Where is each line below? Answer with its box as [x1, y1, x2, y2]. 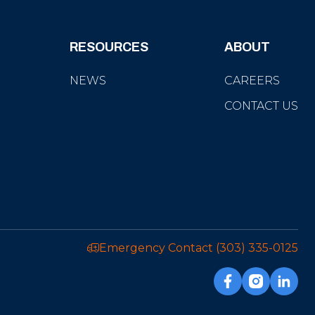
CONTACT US [224, 99, 298, 112]
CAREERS [224, 74, 280, 87]
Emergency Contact [99, 240, 216, 255]
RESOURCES [70, 40, 148, 54]
